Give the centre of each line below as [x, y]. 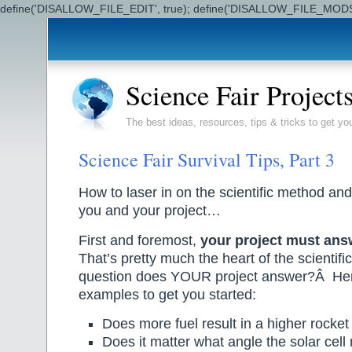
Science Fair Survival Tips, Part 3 [207, 159]
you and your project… [150, 211]
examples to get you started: [167, 294]
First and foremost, [139, 240]
